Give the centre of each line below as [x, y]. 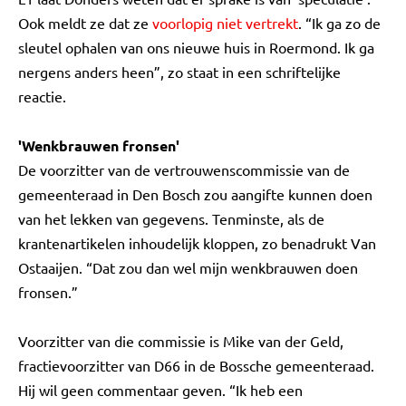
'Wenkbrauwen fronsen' [99, 145]
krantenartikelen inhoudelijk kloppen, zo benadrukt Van [197, 243]
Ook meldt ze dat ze [85, 23]
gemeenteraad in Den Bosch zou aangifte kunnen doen [195, 194]
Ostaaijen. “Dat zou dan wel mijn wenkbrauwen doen [188, 267]
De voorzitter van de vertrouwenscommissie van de [184, 169]
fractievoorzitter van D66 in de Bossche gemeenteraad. [196, 365]
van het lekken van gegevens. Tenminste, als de [171, 218]
